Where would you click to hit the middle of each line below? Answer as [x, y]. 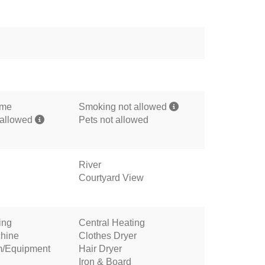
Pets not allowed [113, 120]
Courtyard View [111, 178]
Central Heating [112, 223]
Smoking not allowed [124, 107]
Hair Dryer [100, 249]
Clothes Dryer [107, 236]
